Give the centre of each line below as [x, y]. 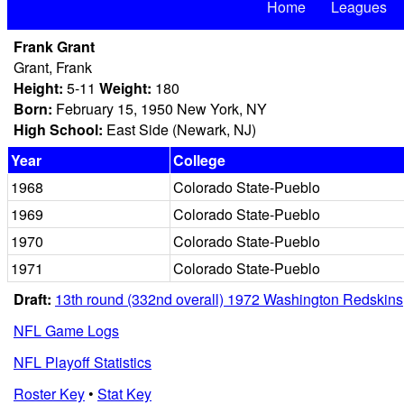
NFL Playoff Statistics [83, 362]
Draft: [32, 299]
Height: [38, 88]
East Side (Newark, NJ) [179, 129]
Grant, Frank [53, 67]
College [199, 160]
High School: [58, 129]
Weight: [125, 88]
